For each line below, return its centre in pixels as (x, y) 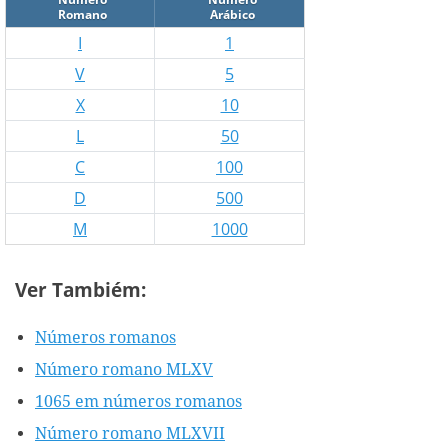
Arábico (232, 15)
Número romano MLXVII (130, 433)
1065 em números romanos (138, 401)
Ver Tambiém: (80, 290)
